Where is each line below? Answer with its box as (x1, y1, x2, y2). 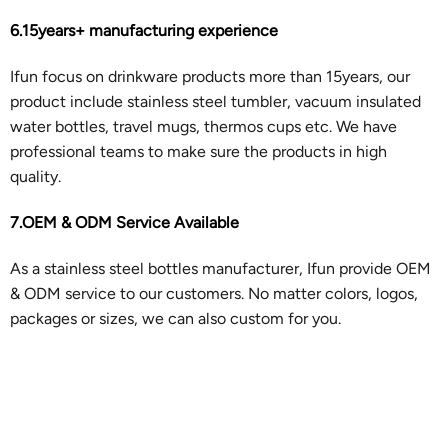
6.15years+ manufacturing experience (9, 21, 278, 41)
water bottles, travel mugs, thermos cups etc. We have (9, 116, 397, 136)
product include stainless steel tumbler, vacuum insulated (9, 91, 421, 111)
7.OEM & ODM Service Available (9, 212, 239, 232)
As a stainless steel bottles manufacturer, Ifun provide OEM (9, 258, 431, 278)
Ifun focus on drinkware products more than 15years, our (9, 66, 410, 86)
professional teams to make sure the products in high (9, 141, 387, 161)
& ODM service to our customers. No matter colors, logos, (9, 283, 418, 303)
